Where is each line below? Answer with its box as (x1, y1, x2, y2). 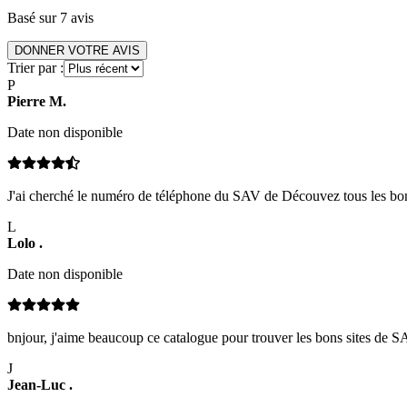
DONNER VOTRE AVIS (15, 44, 140, 58)
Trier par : (7, 60, 64, 76)
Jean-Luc (7, 377, 65, 393)
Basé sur (7, 10, 60, 26)
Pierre (7, 94, 45, 110)
